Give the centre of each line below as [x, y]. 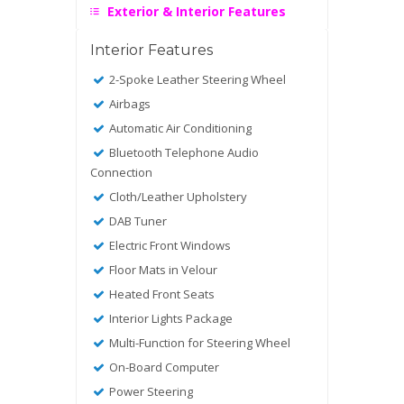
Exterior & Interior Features [194, 11]
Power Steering [150, 391]
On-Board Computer [163, 367]
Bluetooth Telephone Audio [183, 152]
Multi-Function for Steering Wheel [199, 342]
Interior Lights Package [170, 318]
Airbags [129, 103]
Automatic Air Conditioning [179, 128]
